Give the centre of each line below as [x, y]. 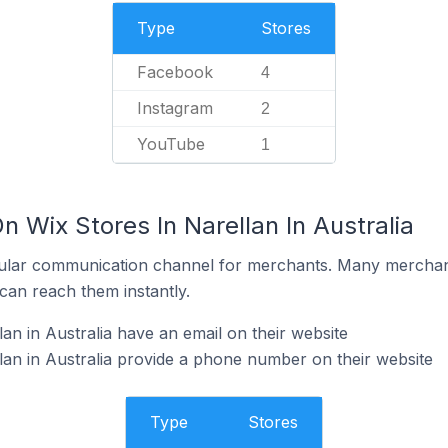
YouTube [171, 144]
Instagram [175, 108]
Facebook [175, 72]
